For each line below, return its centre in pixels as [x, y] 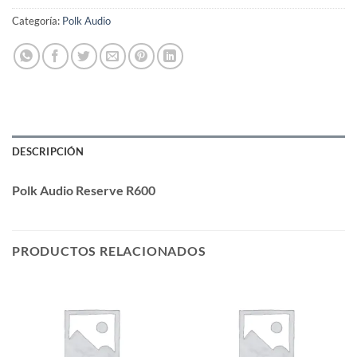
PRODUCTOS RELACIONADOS [109, 251]
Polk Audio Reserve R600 [84, 190]
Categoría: [37, 21]
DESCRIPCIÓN [48, 152]
